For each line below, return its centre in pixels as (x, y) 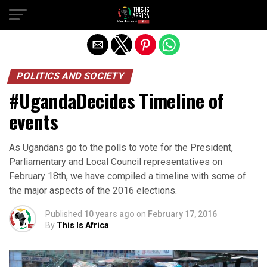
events (34, 121)
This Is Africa (83, 225)
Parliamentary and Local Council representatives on (116, 162)
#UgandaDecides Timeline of (116, 100)
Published (64, 214)
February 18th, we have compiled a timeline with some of (128, 176)
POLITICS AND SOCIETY (70, 76)
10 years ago (109, 214)
